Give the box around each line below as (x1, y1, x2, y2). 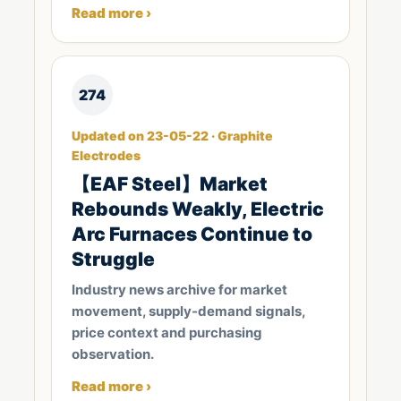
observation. (72, 346, 154, 363)
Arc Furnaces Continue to (72, 223, 312, 245)
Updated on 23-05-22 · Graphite (72, 128, 273, 143)
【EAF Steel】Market (72, 173, 268, 195)
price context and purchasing (72, 324, 262, 341)
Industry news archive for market (72, 281, 287, 298)
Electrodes (72, 148, 141, 163)
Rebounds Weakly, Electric (72, 198, 324, 220)
